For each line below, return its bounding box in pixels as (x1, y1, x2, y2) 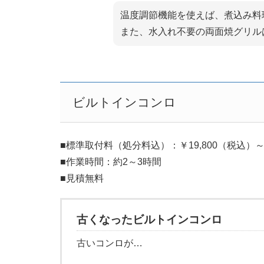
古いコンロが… (77, 238, 143, 249)
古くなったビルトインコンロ (77, 213, 222, 226)
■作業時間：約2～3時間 (60, 157, 161, 167)
